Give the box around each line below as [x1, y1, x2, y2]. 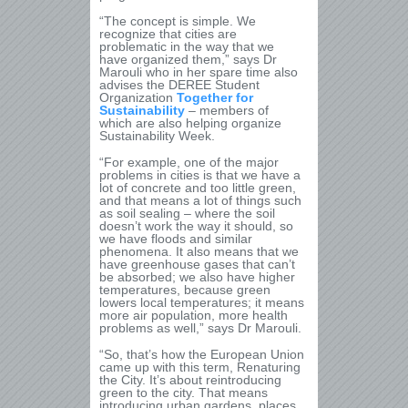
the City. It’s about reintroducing [99, 372, 281, 387]
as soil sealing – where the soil [99, 206, 275, 220]
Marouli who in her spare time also [99, 65, 298, 79]
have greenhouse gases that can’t [99, 257, 295, 271]
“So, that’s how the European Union [99, 347, 304, 362]
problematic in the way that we [99, 39, 274, 54]
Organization [99, 90, 177, 105]
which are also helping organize [99, 116, 281, 130]
